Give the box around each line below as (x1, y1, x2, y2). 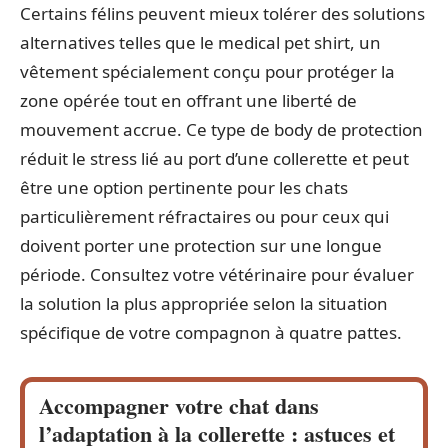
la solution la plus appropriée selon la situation (20, 292, 388, 316)
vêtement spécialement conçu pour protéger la (20, 60, 395, 84)
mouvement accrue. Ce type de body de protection (20, 118, 423, 142)
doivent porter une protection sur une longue (20, 234, 382, 258)
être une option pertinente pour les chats (20, 176, 348, 200)
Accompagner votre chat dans (39, 389, 319, 423)
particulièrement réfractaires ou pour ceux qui (20, 205, 389, 229)
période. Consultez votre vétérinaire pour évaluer (20, 263, 414, 287)
